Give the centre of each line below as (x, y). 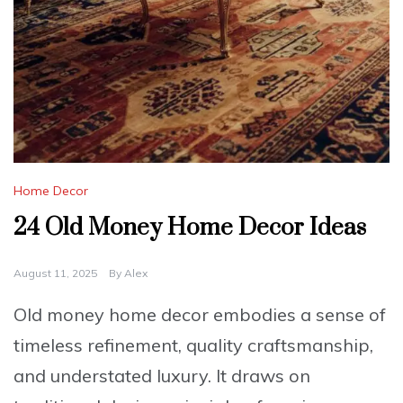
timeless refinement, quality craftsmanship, (193, 345)
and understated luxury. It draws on (162, 376)
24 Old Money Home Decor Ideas (190, 228)
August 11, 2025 (55, 273)
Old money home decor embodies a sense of (200, 315)
